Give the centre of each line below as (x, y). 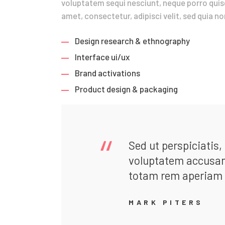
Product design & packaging (127, 89)
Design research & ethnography (133, 41)
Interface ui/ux (102, 57)
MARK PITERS (166, 202)
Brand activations (108, 73)
